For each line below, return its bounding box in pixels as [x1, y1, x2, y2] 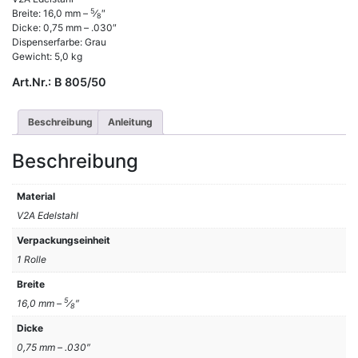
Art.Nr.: [12, 75, 54, 89]
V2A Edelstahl [17, 209, 78, 221]
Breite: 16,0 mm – [12, 7, 90, 19]
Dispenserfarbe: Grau [12, 36, 106, 48]
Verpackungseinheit [17, 233, 110, 246]
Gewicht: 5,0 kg [12, 50, 82, 62]
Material [17, 189, 55, 202]
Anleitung [108, 116, 153, 128]
